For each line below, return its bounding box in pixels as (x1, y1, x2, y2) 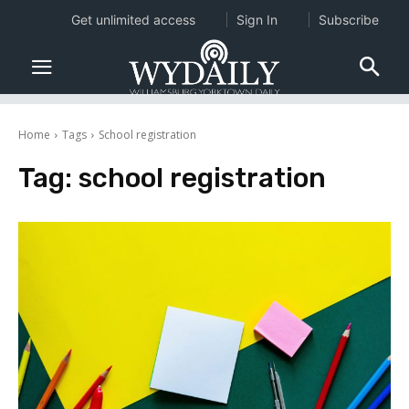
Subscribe (318, 12, 379, 27)
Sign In (236, 12, 278, 27)
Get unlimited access (70, 12, 195, 27)
